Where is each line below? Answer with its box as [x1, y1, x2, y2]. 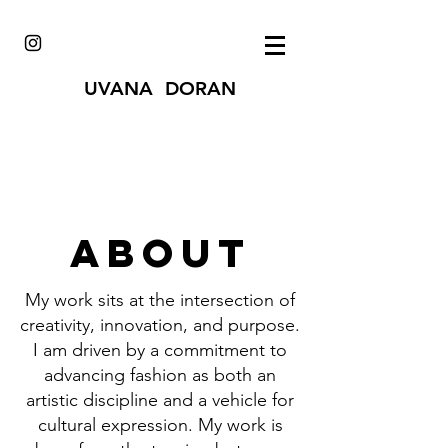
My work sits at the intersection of [25, 289, 295, 311]
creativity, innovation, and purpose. [20, 314, 300, 336]
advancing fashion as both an [44, 364, 276, 386]
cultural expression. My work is [37, 414, 283, 436]
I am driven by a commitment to [33, 339, 287, 361]
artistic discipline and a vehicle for [26, 389, 294, 411]
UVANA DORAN [84, 77, 236, 100]
